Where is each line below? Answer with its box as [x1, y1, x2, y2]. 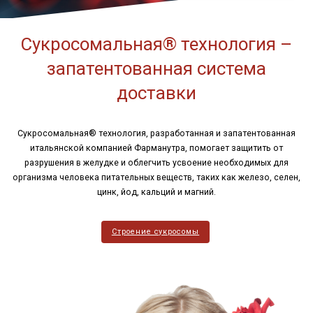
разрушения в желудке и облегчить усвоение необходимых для [24, 157, 289, 168]
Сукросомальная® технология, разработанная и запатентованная [17, 128, 296, 138]
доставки [117, 82, 196, 103]
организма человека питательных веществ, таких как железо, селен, [13, 172, 300, 182]
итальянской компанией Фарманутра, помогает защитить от [30, 143, 283, 153]
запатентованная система [47, 57, 266, 79]
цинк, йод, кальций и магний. [97, 187, 216, 197]
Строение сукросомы [111, 226, 200, 236]
